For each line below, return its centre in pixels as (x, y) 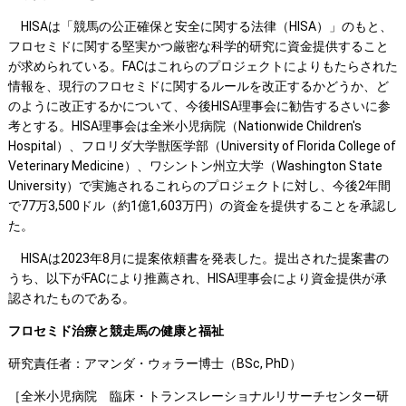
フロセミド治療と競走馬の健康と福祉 (116, 331)
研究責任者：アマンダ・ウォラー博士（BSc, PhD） (155, 364)
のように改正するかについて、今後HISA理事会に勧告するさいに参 (199, 106)
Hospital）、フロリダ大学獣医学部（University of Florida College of (202, 146)
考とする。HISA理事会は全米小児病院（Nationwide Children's (184, 126)
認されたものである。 (71, 299)
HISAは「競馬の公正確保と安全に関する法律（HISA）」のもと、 (200, 27)
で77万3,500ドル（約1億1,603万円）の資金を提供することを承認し (203, 206)
